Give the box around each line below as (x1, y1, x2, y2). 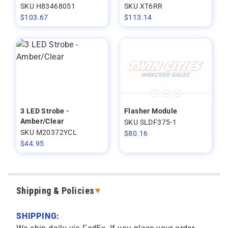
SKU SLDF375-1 (124, 118, 177, 126)
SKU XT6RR (124, 2, 163, 10)
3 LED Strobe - (20, 107, 70, 115)
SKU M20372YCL (20, 128, 77, 136)
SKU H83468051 (20, 2, 76, 10)
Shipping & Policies (16, 185, 95, 196)
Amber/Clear (20, 117, 64, 125)
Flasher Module (124, 107, 178, 115)
